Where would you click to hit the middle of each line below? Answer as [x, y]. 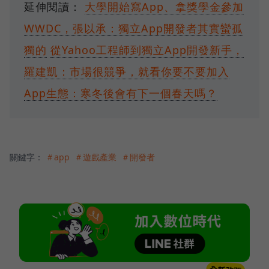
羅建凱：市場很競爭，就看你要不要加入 [127, 72]
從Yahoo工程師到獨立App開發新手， [147, 50]
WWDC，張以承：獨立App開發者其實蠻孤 [134, 29]
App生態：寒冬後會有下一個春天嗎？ [121, 93]
